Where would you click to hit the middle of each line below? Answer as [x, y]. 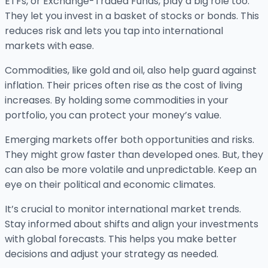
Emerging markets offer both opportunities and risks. [130, 140]
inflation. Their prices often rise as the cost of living [124, 86]
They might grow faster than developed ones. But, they [134, 155]
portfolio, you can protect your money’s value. [113, 115]
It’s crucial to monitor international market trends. [123, 209]
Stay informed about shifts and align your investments [132, 224]
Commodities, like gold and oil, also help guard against [131, 71]
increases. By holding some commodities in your [117, 100]
